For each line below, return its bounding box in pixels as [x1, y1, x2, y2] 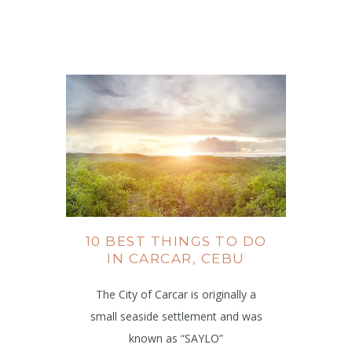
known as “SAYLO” [129, 331, 223, 346]
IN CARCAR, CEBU [107, 251, 245, 267]
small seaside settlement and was [90, 309, 262, 324]
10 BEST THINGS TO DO [85, 233, 267, 250]
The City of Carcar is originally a [96, 287, 256, 302]
